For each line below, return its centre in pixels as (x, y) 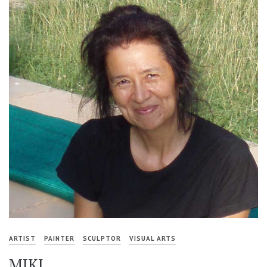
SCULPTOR (102, 239)
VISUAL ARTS (153, 239)
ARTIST (22, 239)
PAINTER (59, 239)
